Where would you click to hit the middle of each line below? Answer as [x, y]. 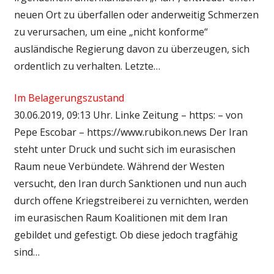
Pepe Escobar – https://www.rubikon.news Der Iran [131, 132]
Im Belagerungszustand [69, 98]
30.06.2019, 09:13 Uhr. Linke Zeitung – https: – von [128, 115]
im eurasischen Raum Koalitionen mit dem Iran [120, 217]
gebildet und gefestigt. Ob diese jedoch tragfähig [126, 235]
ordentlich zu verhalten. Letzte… [87, 66]
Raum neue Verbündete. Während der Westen [119, 166]
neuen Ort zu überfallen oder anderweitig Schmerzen [136, 14]
